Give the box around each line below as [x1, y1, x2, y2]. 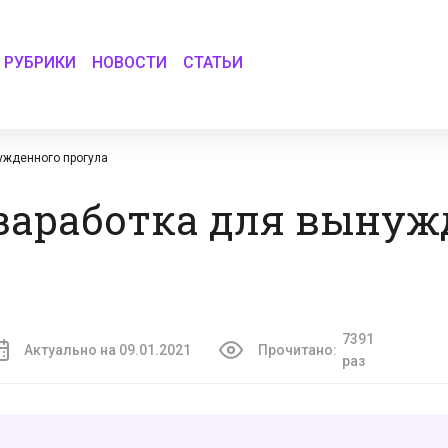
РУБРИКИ [4, 52, 77, 72]
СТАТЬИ [183, 52, 244, 72]
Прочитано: [257, 342, 337, 358]
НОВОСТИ [92, 52, 168, 72]
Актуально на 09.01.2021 [24, 342, 191, 358]
